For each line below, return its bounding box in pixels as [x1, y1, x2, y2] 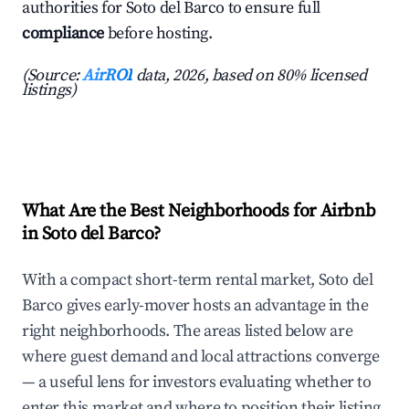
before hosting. [104, 23, 213, 45]
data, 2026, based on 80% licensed [132, 65, 367, 87]
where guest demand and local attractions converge [22, 346, 380, 368]
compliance [22, 23, 104, 45]
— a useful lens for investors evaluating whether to [22, 372, 372, 393]
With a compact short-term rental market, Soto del [22, 269, 373, 291]
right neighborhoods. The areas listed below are [22, 320, 353, 342]
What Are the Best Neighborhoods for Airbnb [22, 200, 376, 224]
